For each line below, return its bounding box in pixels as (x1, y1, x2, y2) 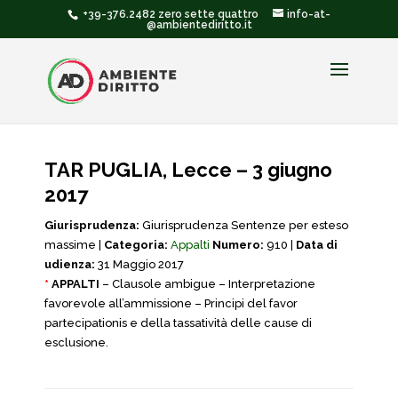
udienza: (44, 258, 95, 271)
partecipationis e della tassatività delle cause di (44, 316, 312, 330)
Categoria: (104, 238, 168, 251)
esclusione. (44, 336, 108, 349)
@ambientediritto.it (146, 19, 252, 31)
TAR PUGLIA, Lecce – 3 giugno (44, 158, 332, 181)
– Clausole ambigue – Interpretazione (99, 277, 315, 291)
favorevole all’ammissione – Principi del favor (44, 297, 298, 310)
